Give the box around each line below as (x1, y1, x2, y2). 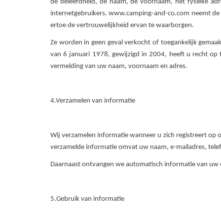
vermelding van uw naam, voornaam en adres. (50, 63, 187, 70)
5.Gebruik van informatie (50, 195, 124, 203)
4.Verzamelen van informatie (50, 97, 137, 105)
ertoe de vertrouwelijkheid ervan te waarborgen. (50, 22, 194, 29)
